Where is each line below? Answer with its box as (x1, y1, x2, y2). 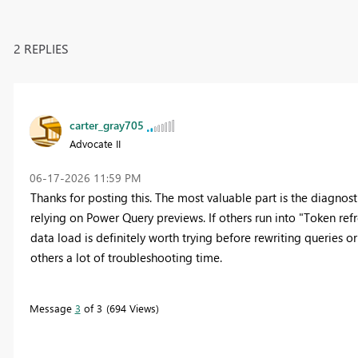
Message (29, 300, 75, 315)
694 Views (109, 300, 156, 315)
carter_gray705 (69, 117, 144, 133)
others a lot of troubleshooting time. (30, 249, 222, 265)
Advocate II (69, 136, 121, 150)
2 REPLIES (13, 39, 69, 57)
